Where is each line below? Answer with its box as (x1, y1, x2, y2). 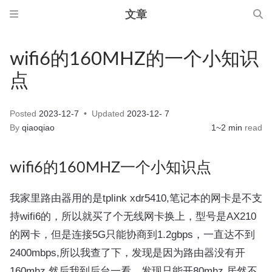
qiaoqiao (22, 123, 55, 132)
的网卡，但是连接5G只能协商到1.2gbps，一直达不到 (10, 228, 255, 240)
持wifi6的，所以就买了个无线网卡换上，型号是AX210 (10, 210, 256, 222)
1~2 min (211, 123, 242, 132)
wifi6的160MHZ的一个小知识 (10, 50, 259, 69)
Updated (89, 109, 127, 118)
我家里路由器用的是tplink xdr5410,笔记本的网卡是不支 (10, 192, 262, 204)
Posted (10, 109, 39, 118)
